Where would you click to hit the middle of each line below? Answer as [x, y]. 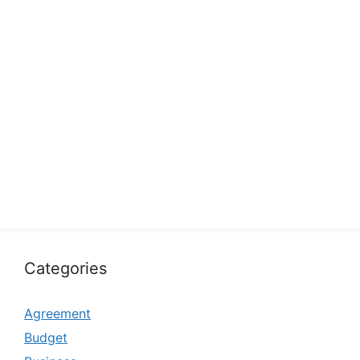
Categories [65, 268]
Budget [46, 337]
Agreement [57, 313]
